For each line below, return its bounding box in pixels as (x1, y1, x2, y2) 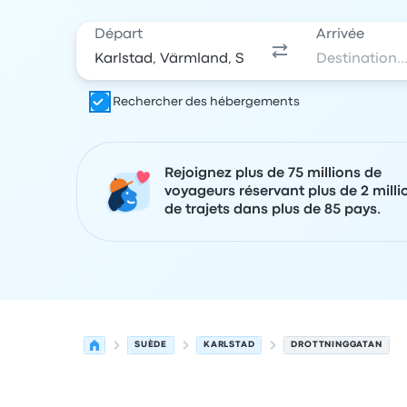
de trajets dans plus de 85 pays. (164, 203, 381, 216)
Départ (94, 28, 143, 41)
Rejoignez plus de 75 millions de (164, 167, 382, 180)
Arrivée (316, 28, 365, 41)
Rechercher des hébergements (113, 96, 300, 107)
